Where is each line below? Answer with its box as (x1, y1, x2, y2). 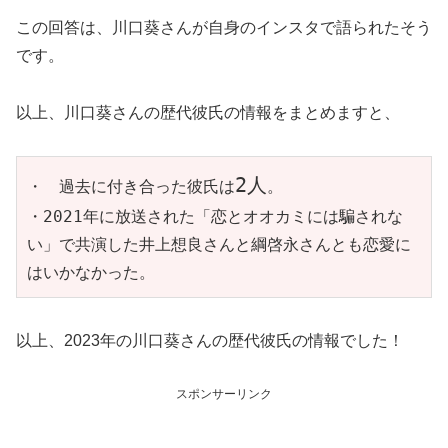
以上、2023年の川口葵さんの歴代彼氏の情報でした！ (16, 331, 404, 349)
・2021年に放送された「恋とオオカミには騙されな (27, 207, 403, 227)
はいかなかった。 (27, 263, 155, 283)
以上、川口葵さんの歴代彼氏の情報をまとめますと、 (16, 104, 400, 122)
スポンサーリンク (176, 386, 272, 401)
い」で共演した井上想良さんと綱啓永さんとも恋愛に (27, 235, 411, 255)
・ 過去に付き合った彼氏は (27, 177, 235, 197)
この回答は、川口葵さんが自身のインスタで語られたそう (16, 19, 432, 37)
